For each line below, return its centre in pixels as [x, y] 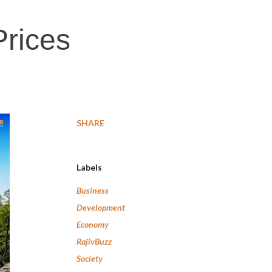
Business [93, 190]
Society [90, 258]
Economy [93, 224]
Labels [89, 167]
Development [101, 207]
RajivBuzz [94, 241]
